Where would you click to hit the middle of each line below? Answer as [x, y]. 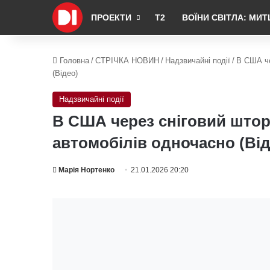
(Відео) [65, 73]
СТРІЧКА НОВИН [127, 61]
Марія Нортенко [86, 170]
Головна [73, 61]
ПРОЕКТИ [111, 17]
